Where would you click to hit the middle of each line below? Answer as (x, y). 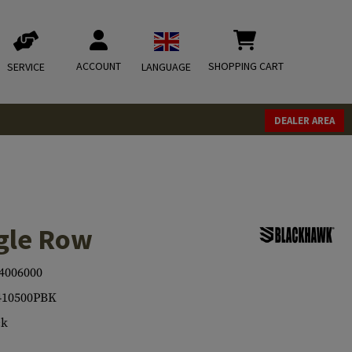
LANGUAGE (166, 67)
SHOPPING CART (246, 66)
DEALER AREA (304, 121)
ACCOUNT (99, 66)
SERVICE (26, 67)
